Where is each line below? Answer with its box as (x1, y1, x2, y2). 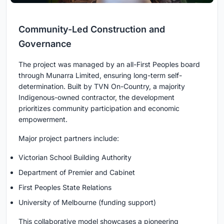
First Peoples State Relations (18, 183, 111, 192)
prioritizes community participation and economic (18, 104, 179, 113)
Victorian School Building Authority (18, 153, 131, 162)
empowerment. (18, 115, 67, 124)
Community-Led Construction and (18, 24, 165, 35)
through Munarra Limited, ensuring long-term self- (18, 71, 182, 80)
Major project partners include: (18, 134, 119, 143)
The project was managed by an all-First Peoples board (18, 60, 200, 69)
